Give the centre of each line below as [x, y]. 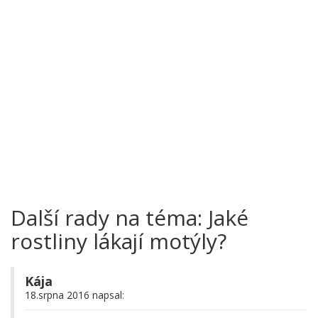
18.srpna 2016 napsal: [75, 295]
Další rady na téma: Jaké [130, 218]
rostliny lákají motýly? [119, 241]
